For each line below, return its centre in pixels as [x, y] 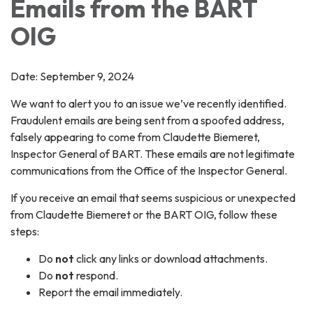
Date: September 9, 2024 [72, 76]
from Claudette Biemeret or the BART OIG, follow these [144, 214]
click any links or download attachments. [171, 258]
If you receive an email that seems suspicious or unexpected [153, 197]
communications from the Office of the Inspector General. [149, 170]
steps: [25, 231]
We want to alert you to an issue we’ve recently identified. [148, 103]
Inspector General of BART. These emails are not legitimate [153, 153]
